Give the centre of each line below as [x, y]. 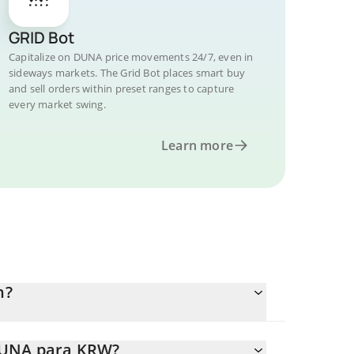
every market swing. [57, 104]
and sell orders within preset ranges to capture [122, 88]
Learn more [197, 145]
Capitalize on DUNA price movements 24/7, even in [131, 57]
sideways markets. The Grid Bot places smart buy [127, 73]
